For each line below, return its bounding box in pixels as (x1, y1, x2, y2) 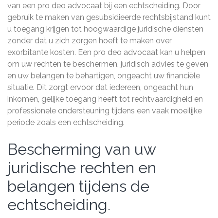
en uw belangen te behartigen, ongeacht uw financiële (7, 71, 200, 80)
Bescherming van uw (7, 140, 156, 158)
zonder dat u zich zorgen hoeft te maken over (7, 36, 172, 45)
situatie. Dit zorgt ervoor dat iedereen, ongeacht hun (7, 83, 193, 92)
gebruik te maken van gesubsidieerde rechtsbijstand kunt (7, 13, 211, 22)
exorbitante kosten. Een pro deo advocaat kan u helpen (7, 48, 205, 57)
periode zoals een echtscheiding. (7, 118, 125, 127)
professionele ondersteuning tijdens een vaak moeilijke (7, 106, 202, 115)
